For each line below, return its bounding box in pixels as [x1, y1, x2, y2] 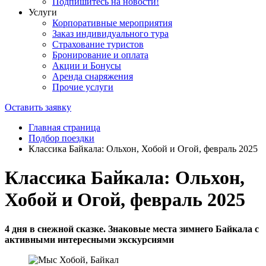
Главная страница [28, 122, 100, 132]
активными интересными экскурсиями [5, 234, 174, 245]
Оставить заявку [5, 102, 71, 112]
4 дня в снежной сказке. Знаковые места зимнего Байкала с [5, 223, 259, 234]
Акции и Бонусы [52, 61, 121, 71]
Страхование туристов [52, 39, 144, 49]
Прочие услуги [52, 82, 113, 92]
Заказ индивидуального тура [52, 28, 169, 39]
